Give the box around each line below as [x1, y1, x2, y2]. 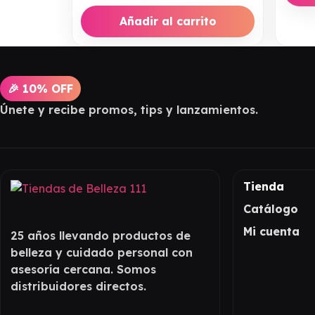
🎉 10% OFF [8, 81, 74, 96]
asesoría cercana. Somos [11, 262, 156, 277]
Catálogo [243, 201, 298, 216]
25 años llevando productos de [11, 229, 191, 243]
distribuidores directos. [11, 279, 146, 294]
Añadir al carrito [119, 14, 217, 29]
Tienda [243, 179, 285, 193]
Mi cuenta [243, 224, 300, 238]
